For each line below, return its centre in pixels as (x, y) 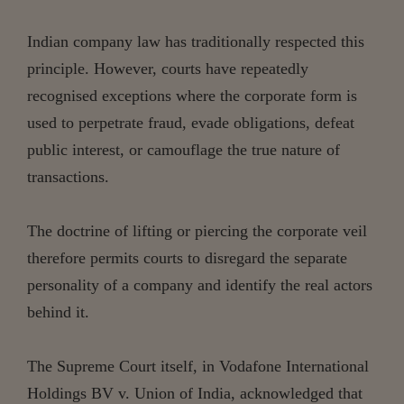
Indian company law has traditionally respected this (196, 41)
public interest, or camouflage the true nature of (184, 149)
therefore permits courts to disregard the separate (187, 257)
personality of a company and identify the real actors (200, 285)
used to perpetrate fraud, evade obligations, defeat (191, 122)
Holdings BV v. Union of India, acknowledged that (195, 393)
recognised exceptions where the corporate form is (192, 95)
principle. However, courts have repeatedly (168, 68)
